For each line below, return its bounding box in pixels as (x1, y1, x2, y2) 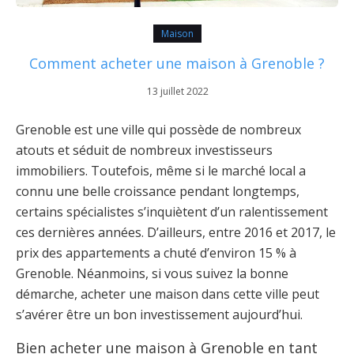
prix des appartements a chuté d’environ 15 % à (16, 244, 296, 262)
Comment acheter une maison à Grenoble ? (29, 54, 325, 73)
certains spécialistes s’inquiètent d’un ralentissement (16, 203, 328, 221)
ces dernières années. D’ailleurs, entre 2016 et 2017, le (16, 224, 336, 242)
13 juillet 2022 (147, 85, 209, 99)
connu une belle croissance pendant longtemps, (16, 183, 299, 201)
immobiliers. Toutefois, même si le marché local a (16, 162, 306, 180)
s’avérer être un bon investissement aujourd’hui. (16, 306, 303, 324)
